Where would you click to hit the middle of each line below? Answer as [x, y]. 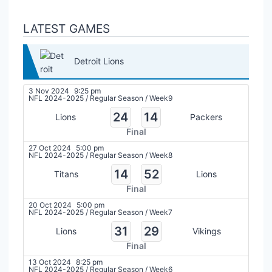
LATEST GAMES [66, 29]
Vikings [206, 231]
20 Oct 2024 [50, 205]
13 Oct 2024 [50, 262]
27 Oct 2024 [50, 148]
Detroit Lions [99, 61]
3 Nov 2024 [49, 91]
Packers [206, 117]
